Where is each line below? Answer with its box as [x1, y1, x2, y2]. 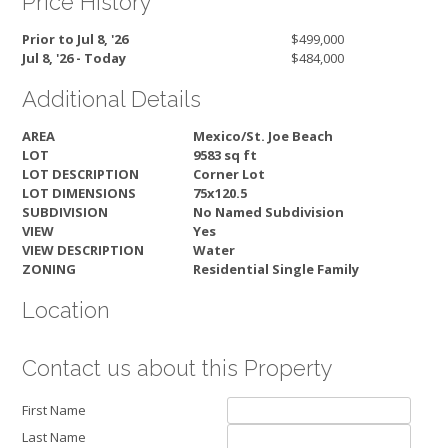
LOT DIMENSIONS [22, 184, 136, 203]
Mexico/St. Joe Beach [193, 127, 333, 146]
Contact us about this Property [22, 355, 333, 382]
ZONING [22, 260, 76, 279]
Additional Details [22, 85, 201, 112]
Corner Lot [193, 165, 265, 184]
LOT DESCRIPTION [22, 165, 139, 184]
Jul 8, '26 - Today [22, 49, 126, 68]
